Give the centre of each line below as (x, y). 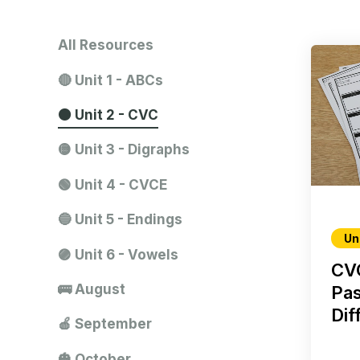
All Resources (106, 45)
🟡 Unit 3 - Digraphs (124, 150)
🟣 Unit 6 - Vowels (118, 254)
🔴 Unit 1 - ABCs (110, 80)
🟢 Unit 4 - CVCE (112, 184)
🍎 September (105, 324)
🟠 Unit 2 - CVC (108, 115)
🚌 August (92, 289)
